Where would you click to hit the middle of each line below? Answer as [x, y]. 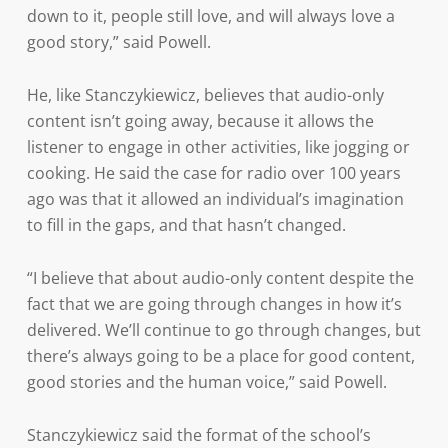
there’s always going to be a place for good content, [220, 356]
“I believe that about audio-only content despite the [220, 278]
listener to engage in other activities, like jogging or [218, 147]
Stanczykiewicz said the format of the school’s [198, 435]
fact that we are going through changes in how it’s [214, 304]
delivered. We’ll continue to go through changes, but [223, 330]
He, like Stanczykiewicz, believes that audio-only [205, 95]
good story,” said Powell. [118, 42]
